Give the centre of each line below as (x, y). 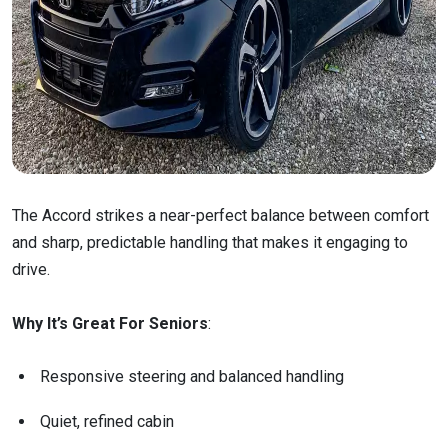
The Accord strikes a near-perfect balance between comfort (220, 215)
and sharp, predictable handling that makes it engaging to (210, 242)
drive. (33, 269)
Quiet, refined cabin (107, 421)
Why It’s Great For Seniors (110, 323)
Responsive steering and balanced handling (194, 376)
